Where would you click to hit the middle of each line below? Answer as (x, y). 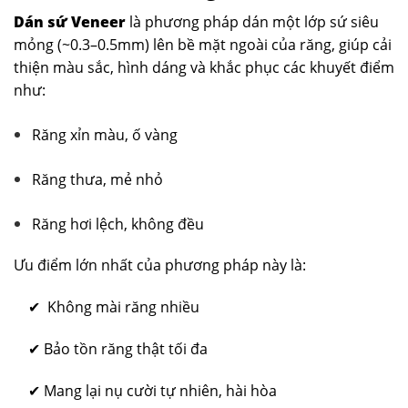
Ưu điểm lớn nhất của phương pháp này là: (160, 265)
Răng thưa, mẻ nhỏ (97, 179)
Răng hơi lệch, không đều (118, 224)
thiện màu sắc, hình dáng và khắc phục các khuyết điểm (204, 68)
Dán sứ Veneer (70, 22)
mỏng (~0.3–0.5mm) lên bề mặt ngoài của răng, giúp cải (203, 45)
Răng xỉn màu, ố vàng (105, 134)
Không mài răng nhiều (123, 307)
